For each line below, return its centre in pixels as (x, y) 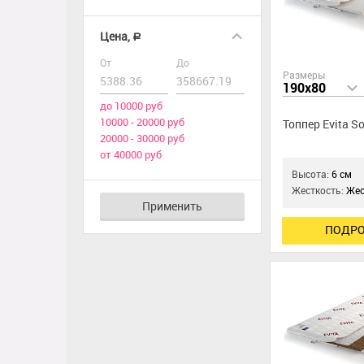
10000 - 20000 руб (142, 122)
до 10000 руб (131, 106)
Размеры (304, 75)
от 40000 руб (131, 155)
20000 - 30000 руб (142, 139)
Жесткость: (319, 191)
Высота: (312, 174)
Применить (172, 207)
